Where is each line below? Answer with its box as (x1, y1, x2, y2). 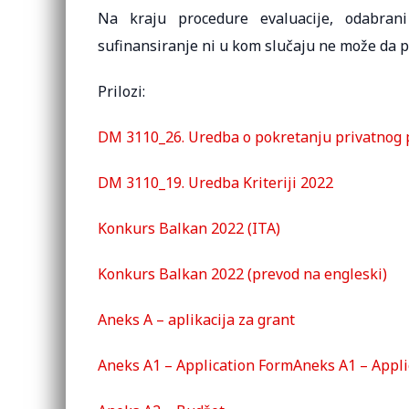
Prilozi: (98, 81, 145, 101)
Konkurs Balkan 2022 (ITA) (98, 218, 280, 238)
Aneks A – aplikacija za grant (98, 309, 295, 330)
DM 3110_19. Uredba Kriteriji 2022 (98, 173, 333, 193)
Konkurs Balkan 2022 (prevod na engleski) (98, 264, 387, 284)
